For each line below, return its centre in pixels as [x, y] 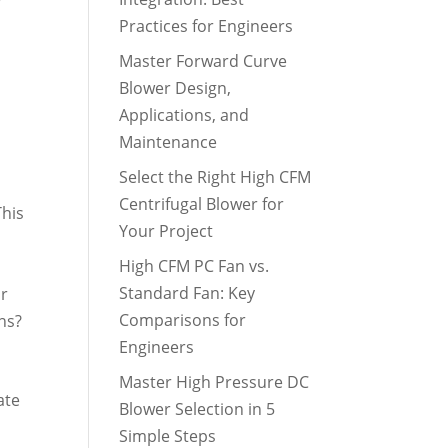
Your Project [166, 231]
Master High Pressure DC [214, 382]
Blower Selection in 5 [197, 409]
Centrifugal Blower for [202, 204]
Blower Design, [175, 88]
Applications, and [184, 115]
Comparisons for [183, 320]
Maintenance [168, 142]
